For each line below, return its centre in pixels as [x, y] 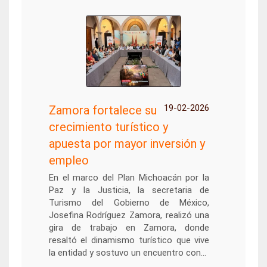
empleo [69, 160]
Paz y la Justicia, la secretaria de [129, 190]
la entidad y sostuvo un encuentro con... [127, 253]
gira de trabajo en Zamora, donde [129, 228]
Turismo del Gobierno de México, [129, 203]
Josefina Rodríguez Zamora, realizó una [129, 215]
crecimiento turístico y [108, 127]
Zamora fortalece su [103, 110]
